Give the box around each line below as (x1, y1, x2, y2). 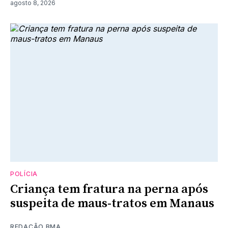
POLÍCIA (10, 170, 38, 178)
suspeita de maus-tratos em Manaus (10, 196, 214, 212)
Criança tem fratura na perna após (10, 182, 208, 197)
